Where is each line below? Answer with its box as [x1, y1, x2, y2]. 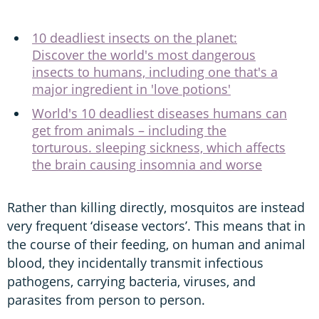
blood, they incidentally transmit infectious [7, 253, 263, 271]
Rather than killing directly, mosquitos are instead [7, 198, 305, 216]
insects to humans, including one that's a [32, 63, 278, 80]
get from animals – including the [32, 121, 226, 139]
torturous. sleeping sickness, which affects [32, 138, 286, 156]
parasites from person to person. [7, 291, 205, 308]
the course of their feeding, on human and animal [7, 235, 305, 253]
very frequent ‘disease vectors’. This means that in [7, 216, 305, 234]
